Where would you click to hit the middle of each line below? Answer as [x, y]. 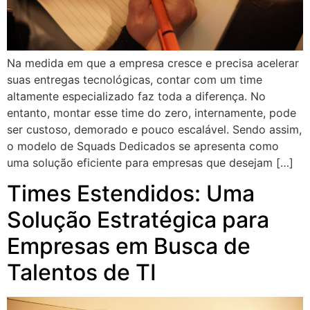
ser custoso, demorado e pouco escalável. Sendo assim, [154, 129]
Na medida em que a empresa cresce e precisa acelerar [153, 63]
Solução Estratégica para [138, 220]
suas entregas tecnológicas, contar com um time [135, 79]
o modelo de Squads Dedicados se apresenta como [143, 146]
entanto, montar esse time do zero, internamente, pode [152, 112]
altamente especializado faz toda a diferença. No [136, 96]
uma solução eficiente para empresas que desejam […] [150, 162]
